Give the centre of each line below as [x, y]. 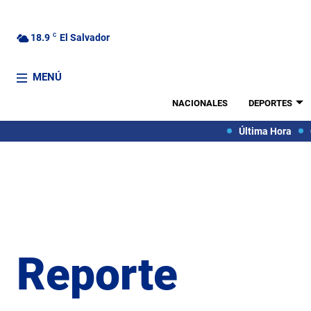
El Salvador [85, 37]
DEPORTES [270, 103]
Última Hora [265, 131]
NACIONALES [200, 103]
